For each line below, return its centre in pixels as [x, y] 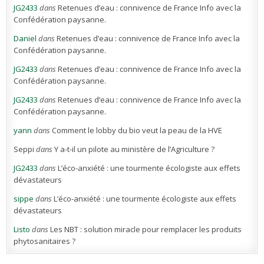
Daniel [25, 38]
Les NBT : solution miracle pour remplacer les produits [146, 229]
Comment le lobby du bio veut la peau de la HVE [137, 130]
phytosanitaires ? [45, 241]
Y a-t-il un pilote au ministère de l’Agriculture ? [135, 149]
